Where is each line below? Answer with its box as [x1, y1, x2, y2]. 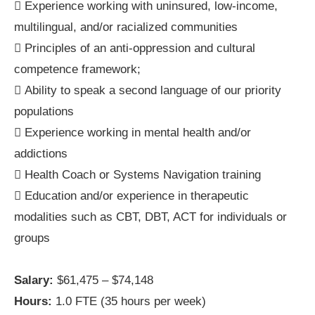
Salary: [14, 273, 53, 287]
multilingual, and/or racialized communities [14, 20, 238, 34]
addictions [14, 146, 67, 160]
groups [14, 231, 50, 245]
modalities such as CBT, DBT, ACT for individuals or [14, 210, 287, 224]
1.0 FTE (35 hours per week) [52, 294, 206, 308]
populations [14, 104, 74, 118]
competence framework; [14, 62, 141, 76]
